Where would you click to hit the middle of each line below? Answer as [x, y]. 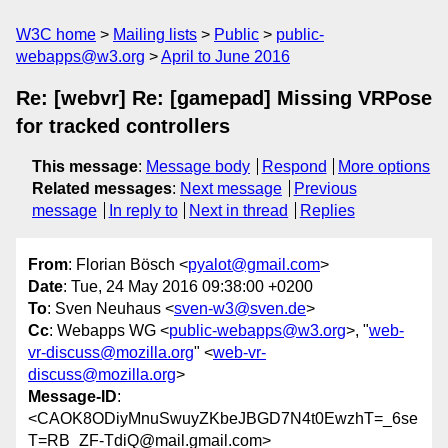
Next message [231, 188]
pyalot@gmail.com [254, 265]
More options [384, 166]
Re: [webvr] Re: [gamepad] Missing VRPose [224, 98]
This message [85, 166]
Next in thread [239, 210]
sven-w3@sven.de [240, 309]
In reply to [143, 210]
